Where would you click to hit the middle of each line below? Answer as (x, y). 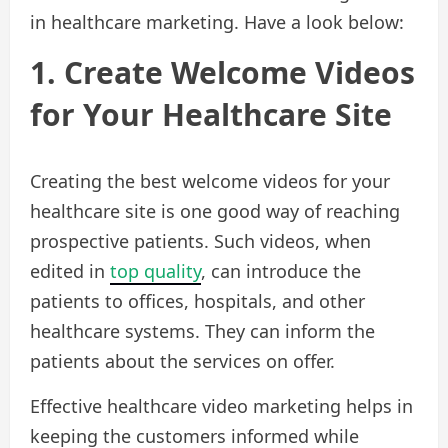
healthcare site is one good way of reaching (215, 211)
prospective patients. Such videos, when (200, 241)
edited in (70, 271)
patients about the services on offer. (182, 361)
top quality (155, 271)
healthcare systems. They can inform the (202, 331)
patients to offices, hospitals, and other (197, 301)
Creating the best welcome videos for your (210, 181)
